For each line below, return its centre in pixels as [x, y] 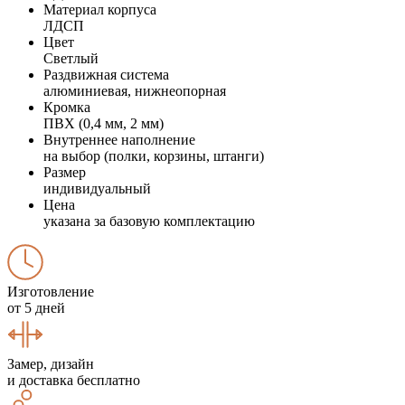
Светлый [71, 58]
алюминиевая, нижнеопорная [135, 90]
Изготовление [51, 291]
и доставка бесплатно [74, 380]
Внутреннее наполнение [119, 139]
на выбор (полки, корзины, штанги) [154, 155]
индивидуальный [97, 188]
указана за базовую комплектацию [149, 221]
